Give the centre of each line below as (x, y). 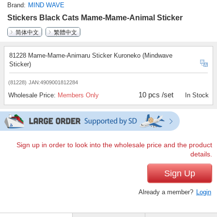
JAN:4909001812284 (53, 83)
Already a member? (167, 192)
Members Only (78, 95)
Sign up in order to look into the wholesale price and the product (114, 145)
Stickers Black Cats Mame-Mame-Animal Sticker (95, 18)
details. (201, 155)
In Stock (197, 95)
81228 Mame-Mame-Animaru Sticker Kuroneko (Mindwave (91, 56)
